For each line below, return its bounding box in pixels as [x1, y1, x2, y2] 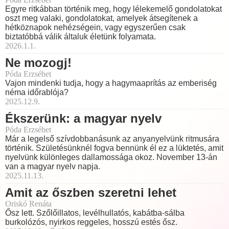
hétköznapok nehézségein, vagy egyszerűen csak [5, 22, 186, 32]
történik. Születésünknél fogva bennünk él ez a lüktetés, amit [5, 143, 223, 152]
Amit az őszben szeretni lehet [5, 185, 176, 199]
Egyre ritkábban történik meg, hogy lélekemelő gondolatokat [5, 4, 222, 13]
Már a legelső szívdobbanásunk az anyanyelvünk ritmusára [5, 134, 219, 143]
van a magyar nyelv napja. [5, 162, 100, 171]
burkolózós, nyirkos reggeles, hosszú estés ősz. [5, 217, 177, 226]
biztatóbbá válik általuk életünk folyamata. [5, 32, 156, 41]
